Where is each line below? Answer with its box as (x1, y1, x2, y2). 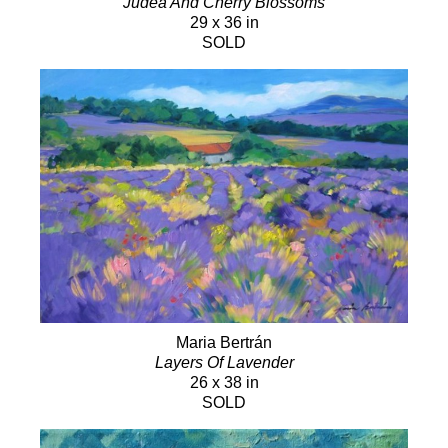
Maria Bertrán (176, 333, 272, 351)
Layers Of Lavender (154, 353, 294, 371)
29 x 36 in (189, 14, 259, 32)
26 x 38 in (189, 373, 259, 391)
